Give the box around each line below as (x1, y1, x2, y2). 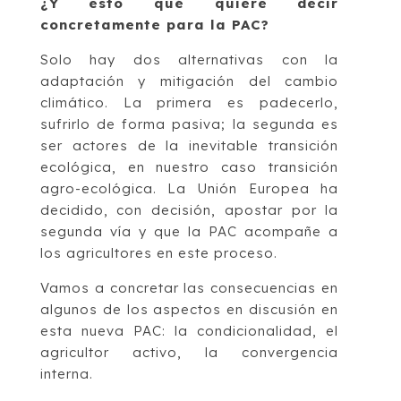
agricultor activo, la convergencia (39, 344, 339, 362)
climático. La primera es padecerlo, (39, 94, 339, 112)
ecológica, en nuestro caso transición (39, 158, 339, 176)
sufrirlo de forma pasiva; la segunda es (39, 115, 339, 133)
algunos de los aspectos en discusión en (39, 301, 339, 319)
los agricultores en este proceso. (39, 244, 277, 262)
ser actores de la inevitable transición (39, 137, 339, 155)
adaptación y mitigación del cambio (39, 73, 339, 90)
